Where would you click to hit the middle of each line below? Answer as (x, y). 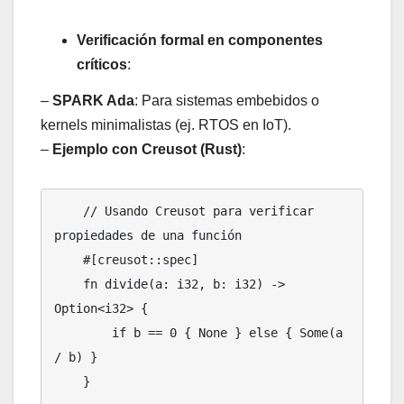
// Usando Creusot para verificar (69, 211)
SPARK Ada (93, 100)
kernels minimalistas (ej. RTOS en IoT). (166, 124)
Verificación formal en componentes (200, 40)
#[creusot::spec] (69, 259)
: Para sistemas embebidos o (227, 100)
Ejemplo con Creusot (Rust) (147, 149)
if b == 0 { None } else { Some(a (83, 332)
